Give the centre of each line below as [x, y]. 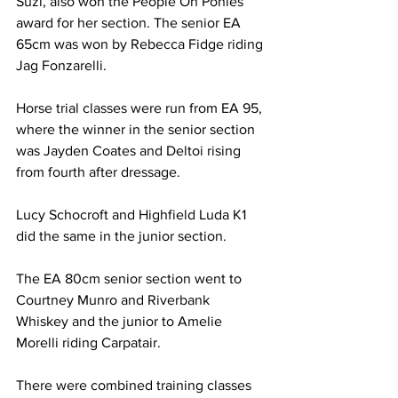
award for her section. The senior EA [130, 23]
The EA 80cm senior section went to [131, 279]
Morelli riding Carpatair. [88, 343]
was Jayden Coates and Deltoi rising [130, 151]
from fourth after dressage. [98, 172]
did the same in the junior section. [121, 236]
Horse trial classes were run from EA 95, [141, 108]
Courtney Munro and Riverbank [115, 300]
